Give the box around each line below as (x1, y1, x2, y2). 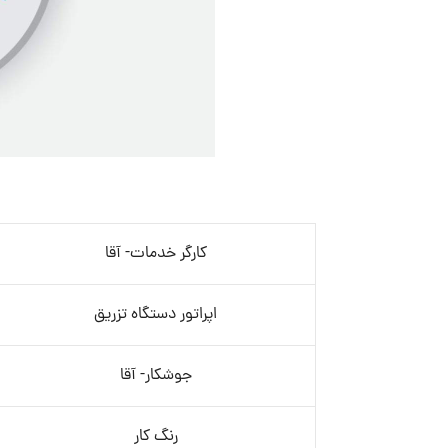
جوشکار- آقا (119, 364, 192, 388)
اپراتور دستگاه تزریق (94, 303, 218, 327)
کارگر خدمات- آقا (104, 242, 207, 266)
